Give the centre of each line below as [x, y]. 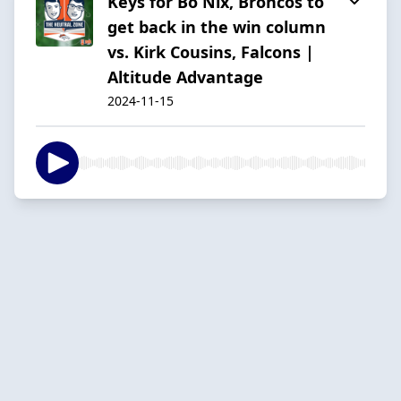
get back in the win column [217, 26]
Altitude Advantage [185, 77]
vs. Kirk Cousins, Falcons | [211, 51]
